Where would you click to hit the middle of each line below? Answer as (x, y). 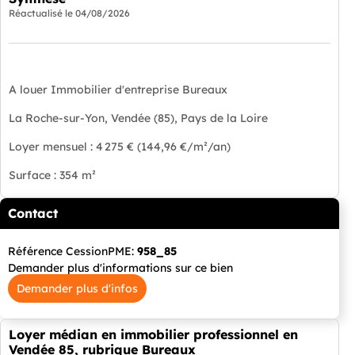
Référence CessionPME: (73, 252)
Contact (33, 214)
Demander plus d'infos (77, 289)
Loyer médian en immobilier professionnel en (153, 335)
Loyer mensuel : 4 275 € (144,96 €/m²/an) (120, 147)
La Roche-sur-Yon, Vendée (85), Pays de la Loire (138, 118)
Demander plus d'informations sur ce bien (120, 268)
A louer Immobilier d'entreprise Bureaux (118, 90)
